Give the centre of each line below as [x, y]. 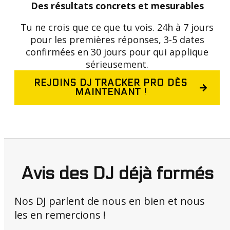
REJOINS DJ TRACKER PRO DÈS [111, 83]
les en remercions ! [60, 215]
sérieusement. [117, 64]
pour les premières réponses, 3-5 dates [117, 40]
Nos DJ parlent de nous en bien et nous [110, 201]
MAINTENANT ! [111, 92]
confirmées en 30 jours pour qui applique [117, 52]
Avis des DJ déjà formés [117, 174]
